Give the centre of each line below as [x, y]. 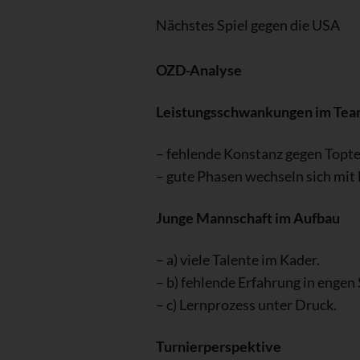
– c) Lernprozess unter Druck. [246, 304]
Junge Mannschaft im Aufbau [247, 217]
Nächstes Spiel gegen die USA [247, 25]
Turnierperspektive [218, 346]
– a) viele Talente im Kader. [237, 259]
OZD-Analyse [198, 70]
